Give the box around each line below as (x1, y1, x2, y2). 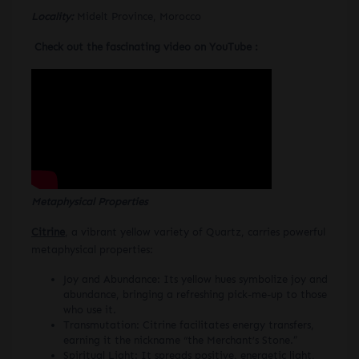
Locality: (31, 10, 77, 22)
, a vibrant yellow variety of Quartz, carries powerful (65, 225, 325, 238)
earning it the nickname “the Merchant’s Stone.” (63, 333, 297, 346)
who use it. (63, 303, 116, 316)
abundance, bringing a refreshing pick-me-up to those (63, 288, 327, 301)
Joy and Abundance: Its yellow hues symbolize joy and (63, 272, 328, 285)
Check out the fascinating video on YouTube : (34, 40, 258, 53)
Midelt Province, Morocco (77, 10, 201, 22)
